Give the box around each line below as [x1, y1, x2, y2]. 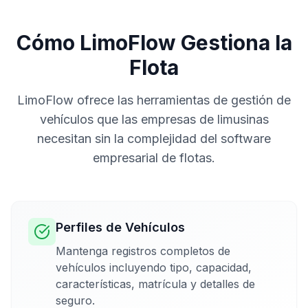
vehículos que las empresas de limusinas [39, 111, 269, 126]
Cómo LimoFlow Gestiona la [16, 30, 292, 55]
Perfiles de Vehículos [56, 219, 185, 234]
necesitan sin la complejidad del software [37, 131, 271, 146]
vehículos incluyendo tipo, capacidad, [56, 260, 252, 274]
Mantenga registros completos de [56, 243, 230, 258]
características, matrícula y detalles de [56, 276, 255, 291]
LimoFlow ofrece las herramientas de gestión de [17, 92, 291, 107]
